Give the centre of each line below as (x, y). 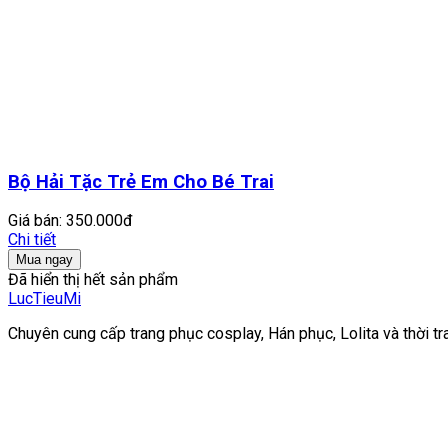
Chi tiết (32, 240)
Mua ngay (44, 260)
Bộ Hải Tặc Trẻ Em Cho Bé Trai (141, 181)
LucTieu (35, 299)
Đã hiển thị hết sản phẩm (93, 280)
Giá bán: (35, 221)
